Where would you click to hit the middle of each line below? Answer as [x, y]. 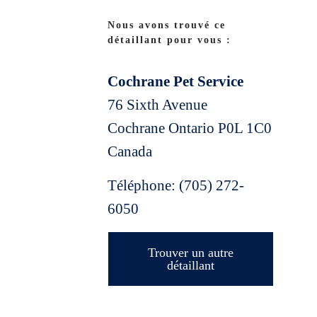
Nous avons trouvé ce [167, 25]
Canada [130, 152]
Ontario [193, 128]
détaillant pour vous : [169, 40]
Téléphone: [143, 186]
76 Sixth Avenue [157, 105]
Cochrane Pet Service [175, 82]
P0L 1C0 [245, 128]
